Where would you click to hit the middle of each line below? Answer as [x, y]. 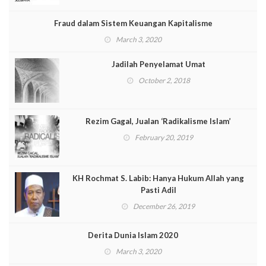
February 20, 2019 [164, 137]
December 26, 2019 [164, 206]
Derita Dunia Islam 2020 [133, 235]
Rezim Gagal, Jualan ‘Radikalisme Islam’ [158, 121]
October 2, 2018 [164, 80]
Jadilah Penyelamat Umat [158, 64]
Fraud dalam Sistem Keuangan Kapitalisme [133, 23]
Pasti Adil [158, 190]
